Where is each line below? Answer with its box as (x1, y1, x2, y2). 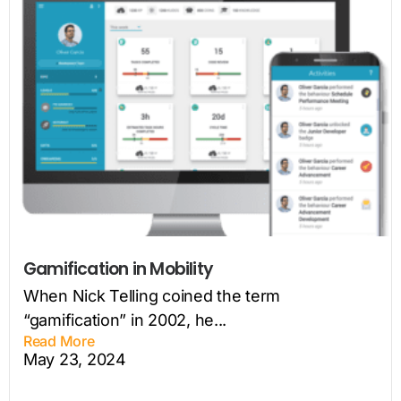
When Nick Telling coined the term (23, 286, 281, 305)
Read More (23, 331, 95, 350)
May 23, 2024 (23, 349, 126, 369)
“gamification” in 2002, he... (23, 310, 227, 329)
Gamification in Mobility (23, 256, 214, 281)
